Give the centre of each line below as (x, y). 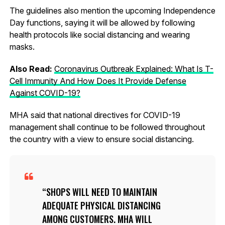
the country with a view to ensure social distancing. (101, 139)
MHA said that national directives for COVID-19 (95, 115)
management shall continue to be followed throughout (107, 127)
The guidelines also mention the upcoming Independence (112, 10)
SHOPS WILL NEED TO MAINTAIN (101, 192)
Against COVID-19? (45, 93)
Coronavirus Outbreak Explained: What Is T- (134, 69)
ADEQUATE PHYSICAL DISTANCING (101, 205)
